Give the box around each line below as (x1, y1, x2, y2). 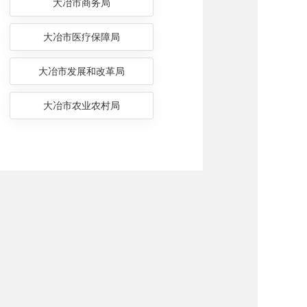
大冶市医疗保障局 (43, 32, 120, 42)
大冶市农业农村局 (43, 101, 120, 111)
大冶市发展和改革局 (38, 66, 125, 77)
